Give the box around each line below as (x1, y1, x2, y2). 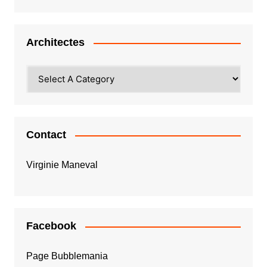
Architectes (26, 36, 85, 49)
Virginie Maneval (26, 160, 98, 170)
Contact (26, 129, 66, 141)
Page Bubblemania (26, 251, 108, 262)
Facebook (26, 220, 76, 232)
